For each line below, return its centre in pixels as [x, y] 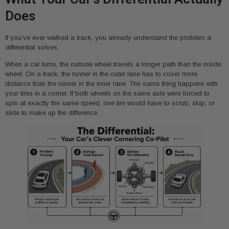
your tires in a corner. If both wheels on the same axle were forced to [107, 94]
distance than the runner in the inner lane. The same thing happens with [111, 84]
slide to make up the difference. [52, 113]
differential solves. [32, 47]
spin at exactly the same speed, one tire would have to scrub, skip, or [110, 103]
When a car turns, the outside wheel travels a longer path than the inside [113, 64]
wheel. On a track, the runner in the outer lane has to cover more [101, 74]
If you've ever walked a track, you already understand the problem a [108, 37]
